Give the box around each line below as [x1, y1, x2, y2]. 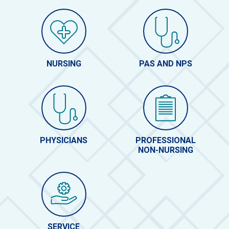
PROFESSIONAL [135, 135, 196, 146]
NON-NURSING [138, 145, 193, 155]
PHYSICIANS [40, 135, 87, 146]
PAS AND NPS [139, 59, 192, 69]
